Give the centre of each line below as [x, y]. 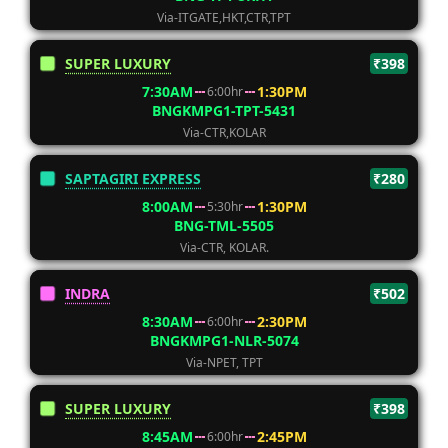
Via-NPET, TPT [224, 362]
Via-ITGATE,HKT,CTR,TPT [224, 17]
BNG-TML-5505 [224, 225]
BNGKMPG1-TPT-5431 [224, 110]
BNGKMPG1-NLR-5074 [224, 340]
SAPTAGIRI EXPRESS [133, 178]
